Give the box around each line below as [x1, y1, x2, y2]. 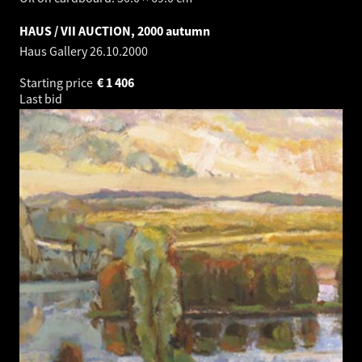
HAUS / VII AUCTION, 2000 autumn [19, 22, 210, 39]
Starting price [19, 74, 95, 90]
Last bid [19, 90, 65, 107]
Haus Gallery [19, 42, 90, 59]
